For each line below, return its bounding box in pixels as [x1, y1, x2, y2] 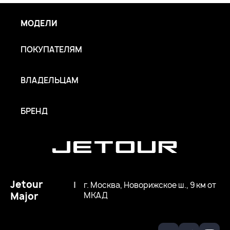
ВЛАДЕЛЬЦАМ [21, 75, 79, 86]
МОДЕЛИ [21, 18, 57, 29]
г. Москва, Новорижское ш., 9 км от [83, 180, 216, 191]
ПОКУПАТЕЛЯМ [21, 44, 82, 55]
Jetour [10, 178, 43, 191]
